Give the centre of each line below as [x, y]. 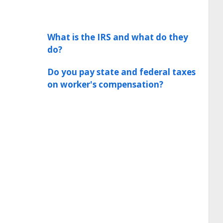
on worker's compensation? [105, 84]
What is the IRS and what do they [118, 37]
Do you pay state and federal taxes [121, 72]
